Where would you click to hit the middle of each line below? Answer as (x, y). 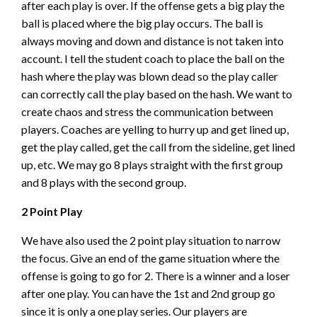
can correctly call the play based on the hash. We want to (157, 93)
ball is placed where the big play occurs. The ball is (142, 23)
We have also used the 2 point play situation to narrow (151, 240)
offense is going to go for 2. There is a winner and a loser (156, 275)
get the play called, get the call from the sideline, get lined (158, 146)
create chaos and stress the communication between (147, 111)
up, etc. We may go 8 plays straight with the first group (152, 164)
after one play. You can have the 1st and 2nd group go (148, 293)
